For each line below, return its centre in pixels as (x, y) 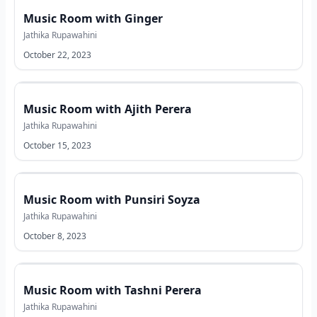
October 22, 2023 (57, 55)
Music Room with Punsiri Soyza (112, 200)
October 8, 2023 (55, 236)
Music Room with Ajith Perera (108, 109)
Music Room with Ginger (93, 18)
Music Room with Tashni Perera (113, 290)
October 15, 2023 (57, 145)
